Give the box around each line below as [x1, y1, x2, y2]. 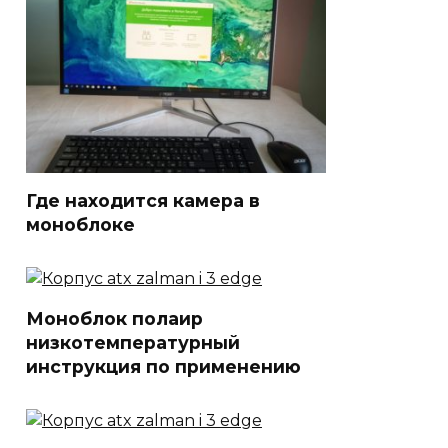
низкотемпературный [26, 331, 240, 353]
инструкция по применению [26, 355, 301, 377]
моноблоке [26, 213, 135, 235]
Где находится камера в [26, 189, 260, 211]
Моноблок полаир [26, 307, 203, 329]
